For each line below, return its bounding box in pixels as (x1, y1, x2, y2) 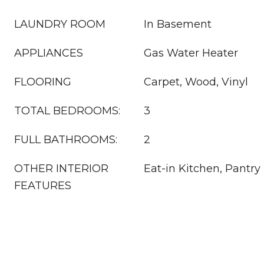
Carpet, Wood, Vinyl (144, 75, 248, 88)
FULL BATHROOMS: (14, 133, 117, 146)
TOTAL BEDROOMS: (14, 104, 120, 117)
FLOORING (14, 75, 71, 88)
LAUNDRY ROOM (14, 18, 105, 31)
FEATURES (14, 179, 71, 192)
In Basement (144, 18, 212, 31)
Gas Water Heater (144, 47, 238, 60)
